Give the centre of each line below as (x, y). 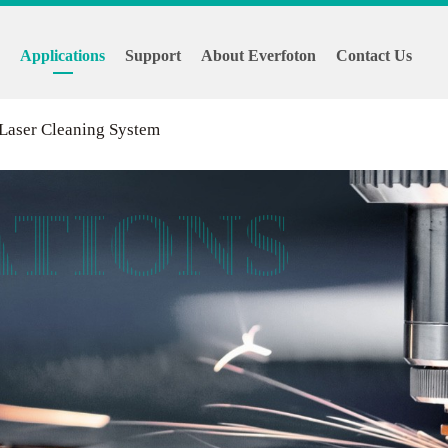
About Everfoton (258, 55)
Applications (63, 55)
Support (153, 55)
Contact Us (373, 55)
